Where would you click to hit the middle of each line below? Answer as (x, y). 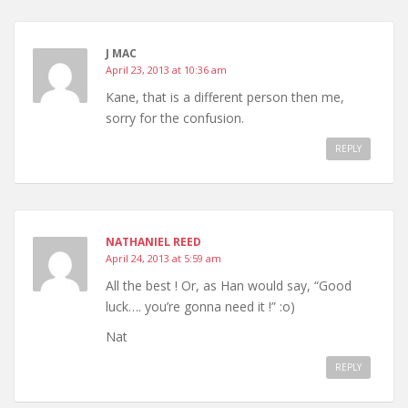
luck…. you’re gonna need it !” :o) (200, 307)
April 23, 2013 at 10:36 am (166, 70)
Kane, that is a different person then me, (225, 97)
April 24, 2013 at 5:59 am (163, 259)
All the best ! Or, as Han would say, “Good (229, 286)
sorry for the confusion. (175, 118)
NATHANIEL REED (153, 242)
